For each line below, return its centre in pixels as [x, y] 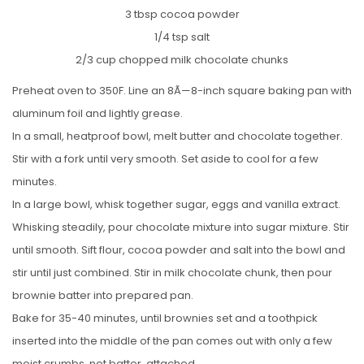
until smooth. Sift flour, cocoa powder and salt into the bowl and [179, 249]
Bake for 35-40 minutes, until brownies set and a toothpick [165, 318]
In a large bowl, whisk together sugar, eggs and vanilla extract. [176, 204]
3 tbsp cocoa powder [182, 14]
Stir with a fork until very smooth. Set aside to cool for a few [165, 158]
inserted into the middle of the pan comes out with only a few [172, 340]
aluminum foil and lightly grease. [97, 113]
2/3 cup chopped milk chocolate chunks [182, 59]
